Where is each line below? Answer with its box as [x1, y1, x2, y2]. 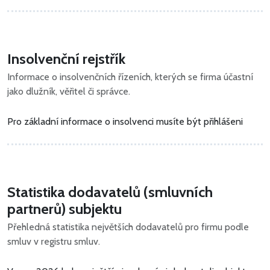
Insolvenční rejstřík [7, 50, 125, 68]
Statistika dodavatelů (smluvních [7, 183, 213, 201]
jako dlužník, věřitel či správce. [7, 86, 130, 98]
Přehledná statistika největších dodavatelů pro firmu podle [7, 221, 249, 233]
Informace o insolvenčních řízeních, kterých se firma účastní [7, 71, 253, 83]
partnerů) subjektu [7, 200, 122, 218]
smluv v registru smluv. [7, 236, 100, 248]
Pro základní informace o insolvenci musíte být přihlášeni [7, 116, 243, 128]
